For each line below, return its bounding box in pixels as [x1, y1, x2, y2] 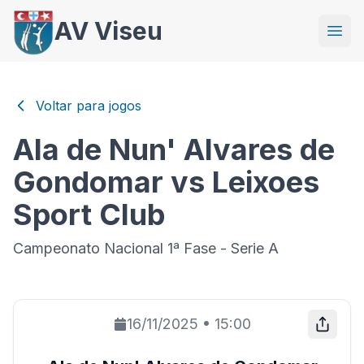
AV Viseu [54, 16, 162, 45]
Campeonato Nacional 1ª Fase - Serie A [13, 240, 279, 257]
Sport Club [13, 197, 165, 232]
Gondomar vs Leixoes [13, 164, 319, 200]
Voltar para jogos [36, 97, 141, 114]
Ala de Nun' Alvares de [13, 132, 335, 167]
